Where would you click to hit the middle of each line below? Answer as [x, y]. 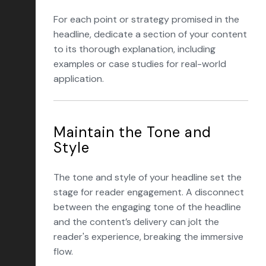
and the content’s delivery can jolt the [136, 222]
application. [79, 79]
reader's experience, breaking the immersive [148, 237]
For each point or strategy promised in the [146, 19]
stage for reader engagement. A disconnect [149, 192]
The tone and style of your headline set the [148, 177]
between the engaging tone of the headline [147, 207]
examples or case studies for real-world [140, 64]
